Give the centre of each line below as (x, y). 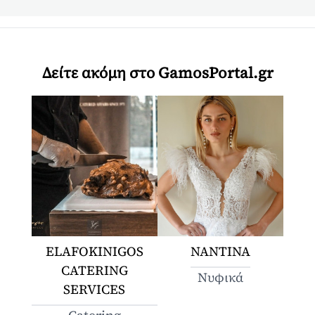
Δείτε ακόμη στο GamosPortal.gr (157, 72)
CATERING (94, 270)
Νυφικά (221, 277)
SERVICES (95, 289)
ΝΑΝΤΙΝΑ (221, 251)
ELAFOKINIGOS (94, 251)
